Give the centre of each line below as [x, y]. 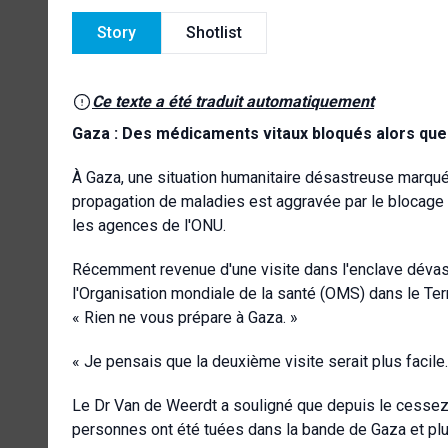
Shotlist [214, 32]
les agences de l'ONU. [149, 225]
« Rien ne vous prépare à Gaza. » [185, 317]
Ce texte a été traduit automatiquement [233, 101]
